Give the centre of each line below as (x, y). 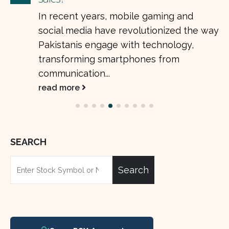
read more (60, 87)
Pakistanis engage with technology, (116, 44)
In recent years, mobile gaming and (116, 16)
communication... (74, 73)
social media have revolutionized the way (129, 30)
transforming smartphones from (109, 59)
